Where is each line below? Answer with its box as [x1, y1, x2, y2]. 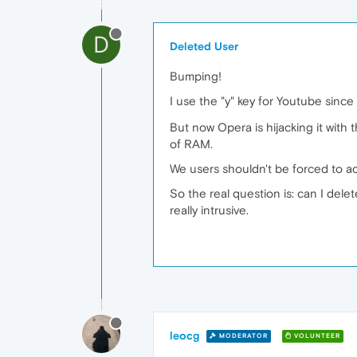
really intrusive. [170, 202, 249, 217]
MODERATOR [217, 332, 268, 340]
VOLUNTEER [292, 332, 340, 340]
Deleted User [170, 39, 238, 53]
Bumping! [170, 69, 222, 83]
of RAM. [170, 136, 213, 151]
